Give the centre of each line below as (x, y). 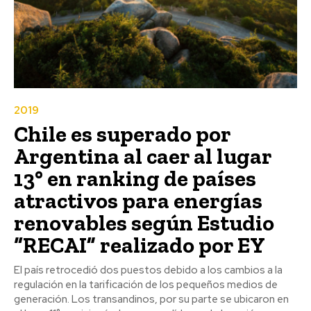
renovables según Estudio (144, 223)
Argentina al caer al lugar (143, 157)
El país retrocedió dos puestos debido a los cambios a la (148, 270)
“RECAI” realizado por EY (140, 245)
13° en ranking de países (135, 179)
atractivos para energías (138, 201)
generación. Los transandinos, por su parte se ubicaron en (151, 300)
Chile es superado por (123, 134)
